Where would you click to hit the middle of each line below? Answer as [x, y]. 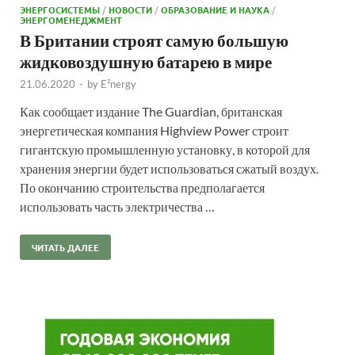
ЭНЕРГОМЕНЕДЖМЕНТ [71, 19]
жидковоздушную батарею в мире [146, 61]
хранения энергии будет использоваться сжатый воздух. [169, 168]
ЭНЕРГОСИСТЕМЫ [60, 9]
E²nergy [118, 84]
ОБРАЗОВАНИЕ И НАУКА [215, 9]
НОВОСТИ [130, 9]
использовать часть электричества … [117, 206]
